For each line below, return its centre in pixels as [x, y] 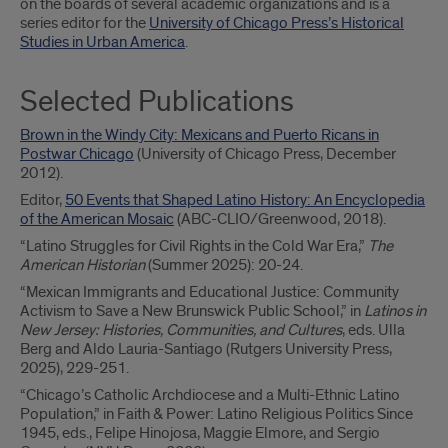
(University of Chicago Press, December [265, 154]
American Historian [82, 265]
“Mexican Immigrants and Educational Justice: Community [209, 292]
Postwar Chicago [77, 154]
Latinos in [395, 311]
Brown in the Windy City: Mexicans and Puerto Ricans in [199, 135]
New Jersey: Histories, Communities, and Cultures [181, 330]
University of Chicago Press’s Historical [276, 23]
